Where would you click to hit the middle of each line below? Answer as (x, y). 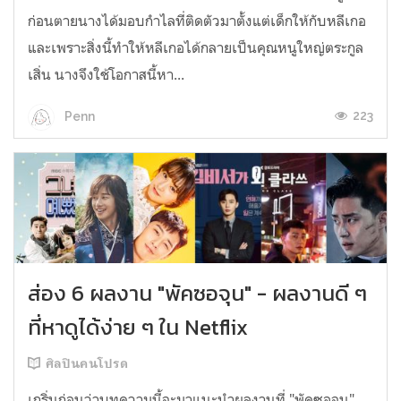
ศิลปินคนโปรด (87, 363)
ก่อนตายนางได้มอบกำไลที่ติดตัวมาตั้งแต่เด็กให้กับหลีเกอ (197, 21)
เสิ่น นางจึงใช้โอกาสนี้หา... (106, 75)
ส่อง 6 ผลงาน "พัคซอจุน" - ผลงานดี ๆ (197, 293)
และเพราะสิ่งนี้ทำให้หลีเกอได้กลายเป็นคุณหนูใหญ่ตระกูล (196, 48)
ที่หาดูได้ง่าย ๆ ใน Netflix (138, 327)
